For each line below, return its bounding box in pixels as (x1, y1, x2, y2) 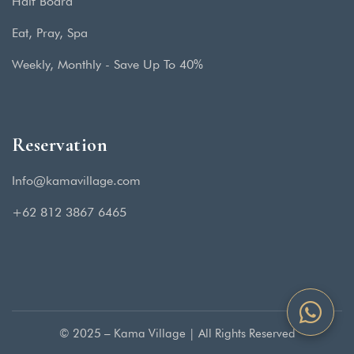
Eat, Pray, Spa (12, 24, 88, 40)
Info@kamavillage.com (12, 172, 141, 188)
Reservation (12, 133, 108, 156)
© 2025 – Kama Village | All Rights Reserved (58, 326, 296, 341)
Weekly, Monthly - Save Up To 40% (12, 56, 203, 72)
